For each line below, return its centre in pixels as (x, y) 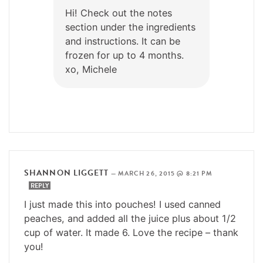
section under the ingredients (130, 27)
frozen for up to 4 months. (124, 55)
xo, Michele (91, 69)
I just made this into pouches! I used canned (122, 204)
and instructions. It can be (123, 41)
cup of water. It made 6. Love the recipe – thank (131, 232)
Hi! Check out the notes (119, 13)
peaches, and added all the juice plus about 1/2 (130, 218)
